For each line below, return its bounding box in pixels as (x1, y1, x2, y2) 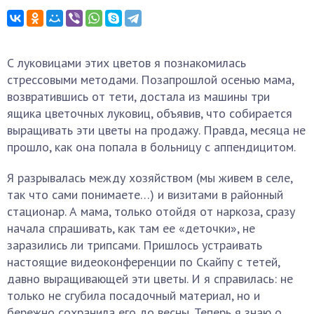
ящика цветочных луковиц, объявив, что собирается (7, 105, 292, 121)
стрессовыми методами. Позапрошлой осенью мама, (7, 71, 294, 88)
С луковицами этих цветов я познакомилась (7, 55, 246, 71)
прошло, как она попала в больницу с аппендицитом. (7, 139, 296, 155)
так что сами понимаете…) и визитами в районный (7, 186, 283, 203)
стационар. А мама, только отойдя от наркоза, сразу (7, 203, 295, 219)
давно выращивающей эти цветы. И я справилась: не (7, 271, 293, 287)
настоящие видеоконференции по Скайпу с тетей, (7, 254, 280, 270)
